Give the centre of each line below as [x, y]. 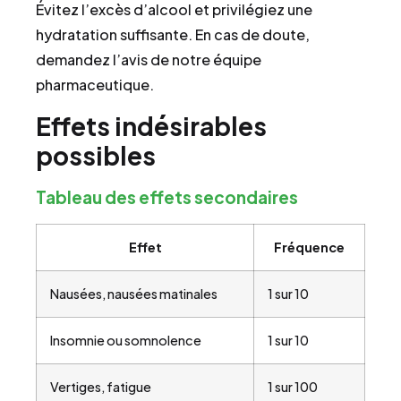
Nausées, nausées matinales [134, 293]
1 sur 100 [293, 386]
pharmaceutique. [95, 85]
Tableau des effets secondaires [167, 196]
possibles [96, 155]
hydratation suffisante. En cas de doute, [173, 35]
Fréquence [309, 247]
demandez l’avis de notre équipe [149, 60]
